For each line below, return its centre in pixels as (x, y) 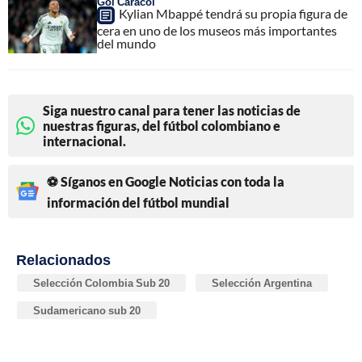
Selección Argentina (262, 282)
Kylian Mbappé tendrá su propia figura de (233, 13)
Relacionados (63, 259)
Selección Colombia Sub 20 (101, 282)
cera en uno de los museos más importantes (217, 30)
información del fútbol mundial (138, 202)
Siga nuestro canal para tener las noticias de (172, 110)
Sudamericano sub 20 (87, 310)
